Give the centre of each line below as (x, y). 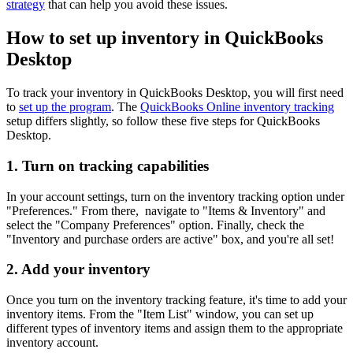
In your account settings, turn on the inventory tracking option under (175, 196)
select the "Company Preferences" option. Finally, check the (155, 225)
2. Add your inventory (78, 269)
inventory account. (54, 343)
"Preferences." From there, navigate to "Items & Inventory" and (166, 210)
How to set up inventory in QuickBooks (165, 38)
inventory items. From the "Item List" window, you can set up (160, 314)
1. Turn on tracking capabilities (108, 165)
